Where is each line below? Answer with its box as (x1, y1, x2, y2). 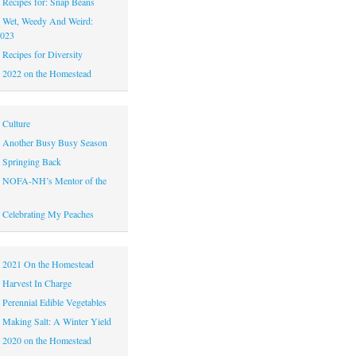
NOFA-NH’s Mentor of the (2, 173, 107, 187)
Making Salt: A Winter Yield (2, 314, 112, 327)
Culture (2, 116, 31, 130)
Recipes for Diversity (2, 47, 83, 60)
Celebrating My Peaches (2, 207, 95, 220)
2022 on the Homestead (2, 66, 92, 79)
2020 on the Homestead (2, 333, 92, 346)
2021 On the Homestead (2, 257, 95, 270)
